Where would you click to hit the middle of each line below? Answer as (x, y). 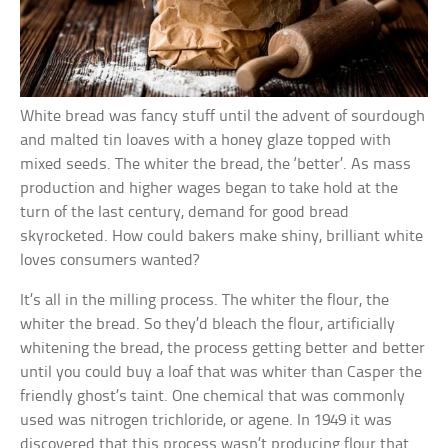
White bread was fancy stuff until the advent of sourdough (223, 117)
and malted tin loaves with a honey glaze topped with (206, 141)
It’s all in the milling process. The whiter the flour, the (205, 301)
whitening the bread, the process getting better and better (223, 349)
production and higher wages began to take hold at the (209, 189)
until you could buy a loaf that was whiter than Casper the (221, 373)
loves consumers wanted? (110, 261)
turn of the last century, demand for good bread (185, 213)
